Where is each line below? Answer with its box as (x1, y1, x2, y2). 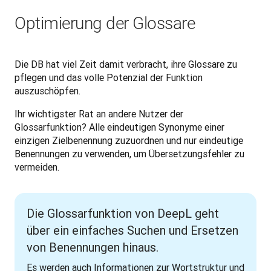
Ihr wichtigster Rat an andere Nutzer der (15, 107, 183, 120)
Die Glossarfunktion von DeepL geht (27, 205, 219, 221)
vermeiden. (15, 160, 59, 173)
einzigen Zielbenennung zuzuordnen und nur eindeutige (15, 134, 243, 146)
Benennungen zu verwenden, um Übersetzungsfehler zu (15, 147, 244, 160)
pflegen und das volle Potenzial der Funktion (15, 71, 203, 83)
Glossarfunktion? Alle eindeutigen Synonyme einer (15, 120, 224, 133)
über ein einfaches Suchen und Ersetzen (27, 222, 238, 238)
